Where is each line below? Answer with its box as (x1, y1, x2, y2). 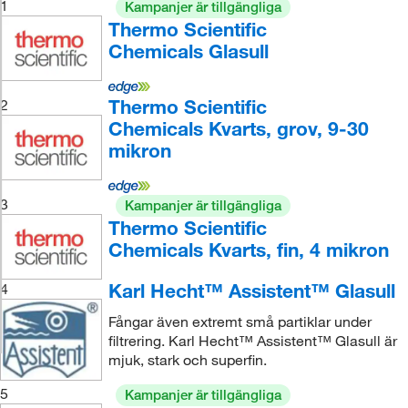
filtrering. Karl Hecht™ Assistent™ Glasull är (107, 331, 397, 351)
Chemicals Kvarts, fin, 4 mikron (107, 238, 389, 261)
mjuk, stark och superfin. (107, 351, 267, 370)
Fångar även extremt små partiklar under (107, 312, 372, 331)
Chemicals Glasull (107, 39, 269, 63)
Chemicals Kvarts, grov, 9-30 (107, 117, 369, 140)
